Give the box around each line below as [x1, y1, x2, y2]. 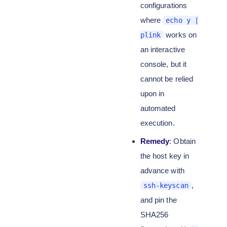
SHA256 [140, 210, 169, 219]
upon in [140, 89, 165, 98]
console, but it [140, 60, 186, 68]
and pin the [140, 196, 177, 204]
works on [164, 30, 197, 39]
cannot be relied [140, 74, 194, 83]
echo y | [166, 16, 199, 24]
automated [140, 104, 176, 112]
